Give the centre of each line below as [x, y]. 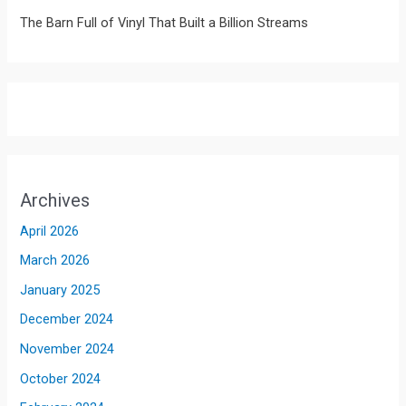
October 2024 [61, 378]
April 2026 [50, 231]
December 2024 [67, 319]
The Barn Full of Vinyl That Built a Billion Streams [164, 23]
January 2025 [60, 290]
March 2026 [55, 261]
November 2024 [68, 349]
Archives [55, 200]
